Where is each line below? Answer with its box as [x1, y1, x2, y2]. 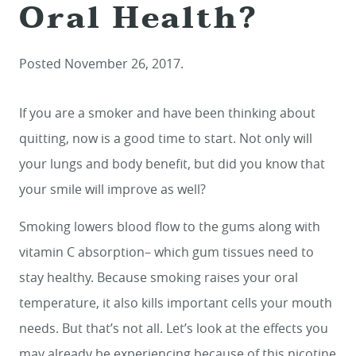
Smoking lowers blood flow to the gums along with [19, 218, 320, 236]
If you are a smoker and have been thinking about [19, 104, 315, 122]
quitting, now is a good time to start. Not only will [19, 130, 312, 148]
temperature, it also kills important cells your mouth [19, 294, 332, 312]
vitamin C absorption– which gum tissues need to [19, 243, 314, 261]
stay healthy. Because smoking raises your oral [19, 269, 298, 287]
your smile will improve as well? [19, 180, 206, 199]
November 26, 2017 [64, 55, 180, 73]
